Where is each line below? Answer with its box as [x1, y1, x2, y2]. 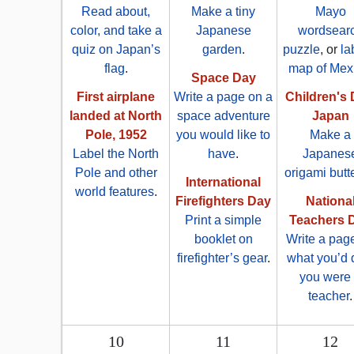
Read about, [81, 5, 150, 19]
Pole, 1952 [85, 128, 147, 142]
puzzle [282, 43, 320, 57]
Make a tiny [191, 5, 255, 19]
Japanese [195, 24, 251, 38]
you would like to [176, 128, 270, 142]
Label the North [73, 147, 159, 161]
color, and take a [70, 24, 162, 38]
